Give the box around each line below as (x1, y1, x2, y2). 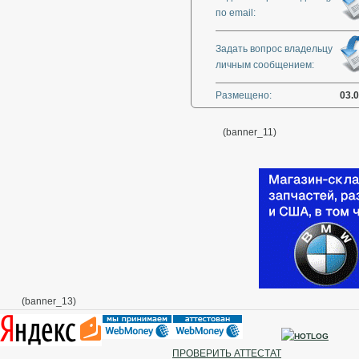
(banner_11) (223, 127, 276, 138)
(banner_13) (22, 296, 76, 307)
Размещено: (216, 90, 272, 101)
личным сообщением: (216, 59, 314, 71)
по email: (216, 7, 256, 18)
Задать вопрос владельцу (216, 43, 333, 54)
